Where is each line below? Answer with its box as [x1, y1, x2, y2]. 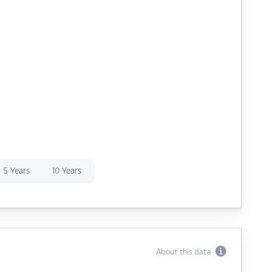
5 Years [2, 168, 30, 175]
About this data [155, 248, 215, 256]
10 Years [52, 168, 81, 175]
